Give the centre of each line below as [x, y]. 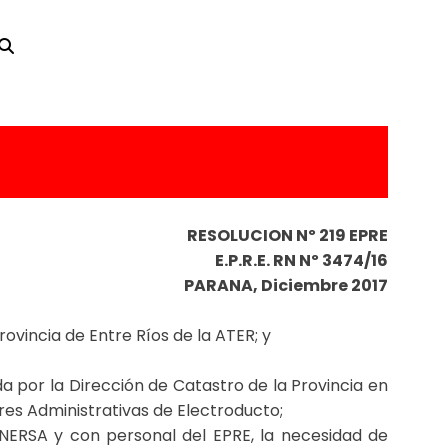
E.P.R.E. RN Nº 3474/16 [301, 260]
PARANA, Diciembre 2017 [286, 285]
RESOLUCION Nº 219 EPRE [287, 235]
